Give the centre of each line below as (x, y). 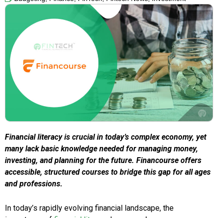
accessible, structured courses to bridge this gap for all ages (108, 172)
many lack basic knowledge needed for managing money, (101, 149)
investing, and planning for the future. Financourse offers (103, 161)
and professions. (34, 184)
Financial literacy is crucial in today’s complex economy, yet (106, 137)
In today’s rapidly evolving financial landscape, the (89, 208)
